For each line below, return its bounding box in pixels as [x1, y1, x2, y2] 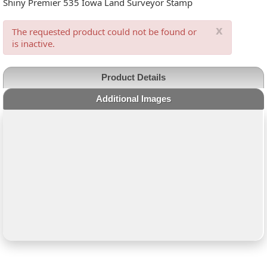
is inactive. [12, 38, 55, 49]
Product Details [101, 72, 166, 82]
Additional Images [96, 94, 172, 104]
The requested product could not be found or [12, 26, 197, 38]
